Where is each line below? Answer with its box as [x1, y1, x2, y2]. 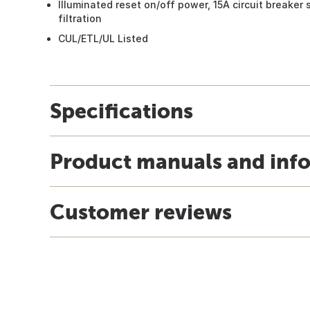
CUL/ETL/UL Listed [58, 32, 148, 44]
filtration [58, 12, 102, 24]
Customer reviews [50, 199, 232, 224]
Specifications [50, 98, 193, 122]
